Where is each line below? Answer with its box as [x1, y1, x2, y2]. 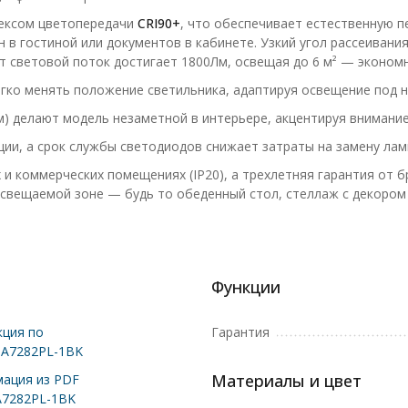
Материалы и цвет [211, 370, 362, 392]
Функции [211, 276, 280, 298]
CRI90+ [137, 15, 180, 32]
